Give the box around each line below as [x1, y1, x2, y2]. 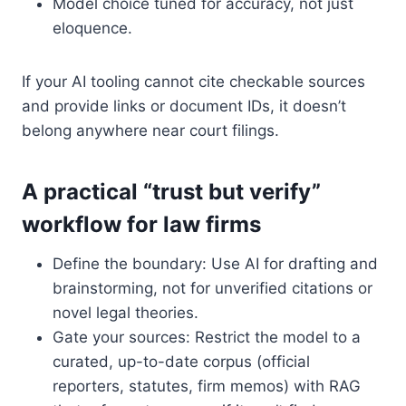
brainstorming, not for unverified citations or [53, 278, 372, 297]
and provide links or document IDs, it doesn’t [22, 96, 346, 115]
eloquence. [53, 18, 132, 37]
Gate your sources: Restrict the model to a [53, 327, 361, 346]
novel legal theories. [53, 303, 198, 322]
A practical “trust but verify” [22, 178, 321, 205]
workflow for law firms [22, 210, 261, 237]
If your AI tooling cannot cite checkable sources [22, 72, 365, 91]
